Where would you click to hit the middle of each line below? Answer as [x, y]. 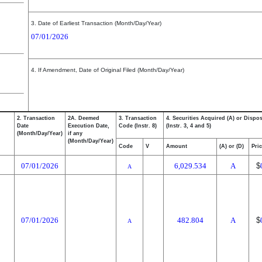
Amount [177, 146]
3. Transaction [138, 118]
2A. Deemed [84, 118]
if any [75, 133]
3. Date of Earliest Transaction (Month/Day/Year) [96, 23]
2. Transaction [36, 118]
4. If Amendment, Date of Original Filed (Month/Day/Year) [108, 70]
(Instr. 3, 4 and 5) [189, 126]
